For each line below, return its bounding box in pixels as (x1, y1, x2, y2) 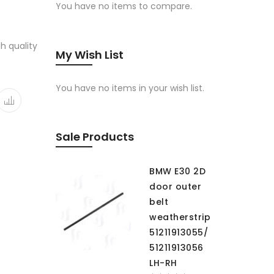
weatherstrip (149, 211, 210, 223)
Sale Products (56, 129, 134, 144)
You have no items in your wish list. (56, 82, 204, 94)
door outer (149, 180, 201, 193)
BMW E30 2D (149, 165, 206, 177)
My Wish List (56, 47, 124, 62)
